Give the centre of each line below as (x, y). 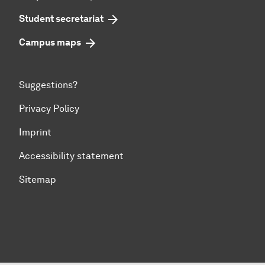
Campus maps (50, 42)
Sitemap (38, 179)
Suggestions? (48, 85)
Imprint (35, 132)
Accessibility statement (71, 156)
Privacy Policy (49, 108)
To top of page (41, 198)
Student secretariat (61, 18)
